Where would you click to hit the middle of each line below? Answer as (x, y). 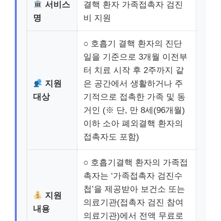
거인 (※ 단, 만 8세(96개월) (134, 110)
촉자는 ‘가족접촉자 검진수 (133, 176)
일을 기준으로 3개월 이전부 (135, 57)
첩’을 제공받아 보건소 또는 (134, 189)
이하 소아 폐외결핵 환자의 (133, 124)
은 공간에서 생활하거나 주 (133, 84)
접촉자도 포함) (111, 137)
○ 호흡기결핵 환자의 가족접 (136, 163)
